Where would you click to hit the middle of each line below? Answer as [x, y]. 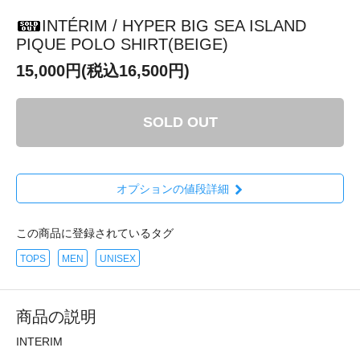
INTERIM [39, 342]
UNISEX [118, 259]
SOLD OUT [180, 122]
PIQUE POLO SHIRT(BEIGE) [122, 44]
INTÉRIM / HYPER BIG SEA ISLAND [174, 25]
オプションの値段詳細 [172, 189]
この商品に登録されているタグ [95, 233]
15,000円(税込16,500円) [103, 70]
